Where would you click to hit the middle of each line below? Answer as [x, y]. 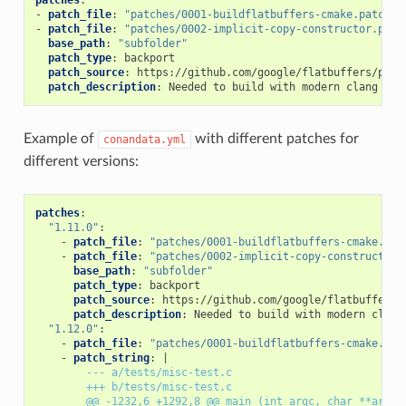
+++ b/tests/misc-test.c [159, 387]
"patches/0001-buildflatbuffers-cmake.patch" [260, 14]
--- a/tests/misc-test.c [159, 372]
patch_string [111, 358]
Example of [60, 138]
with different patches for [275, 138]
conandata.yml [144, 139]
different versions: [81, 161]
